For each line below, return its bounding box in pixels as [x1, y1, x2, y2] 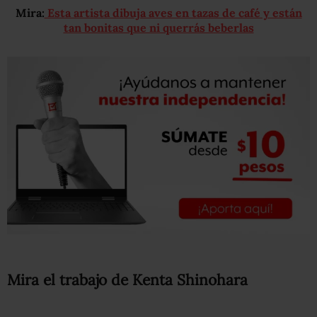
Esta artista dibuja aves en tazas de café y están [44, 6, 302, 20]
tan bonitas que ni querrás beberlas [63, 21, 254, 35]
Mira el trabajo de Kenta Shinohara [7, 270, 248, 289]
